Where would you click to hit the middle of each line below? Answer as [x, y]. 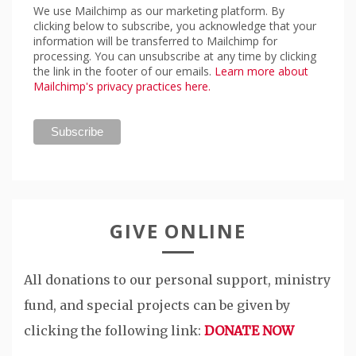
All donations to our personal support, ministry [177, 280]
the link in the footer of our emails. [124, 72]
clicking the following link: [114, 331]
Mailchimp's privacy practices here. [122, 87]
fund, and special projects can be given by [157, 306]
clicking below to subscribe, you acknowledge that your [174, 26]
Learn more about [261, 72]
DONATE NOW [249, 331]
